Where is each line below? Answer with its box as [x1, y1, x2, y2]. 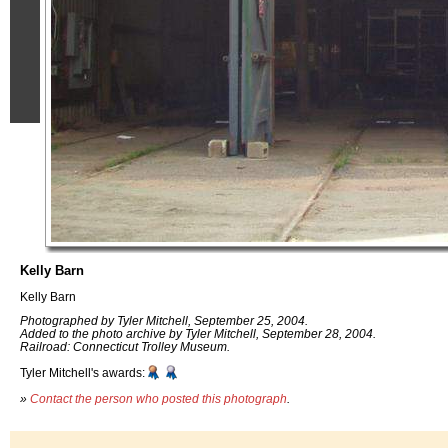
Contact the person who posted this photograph [30, 391, 287, 405]
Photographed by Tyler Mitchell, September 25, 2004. [20, 314, 308, 328]
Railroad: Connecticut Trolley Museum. [20, 340, 230, 354]
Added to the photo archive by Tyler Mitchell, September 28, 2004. [20, 327, 376, 341]
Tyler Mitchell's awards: [20, 366, 145, 380]
